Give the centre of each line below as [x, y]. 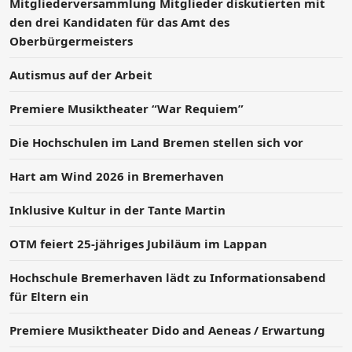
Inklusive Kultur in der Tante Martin [117, 209]
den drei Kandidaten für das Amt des [119, 22]
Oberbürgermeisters [71, 40]
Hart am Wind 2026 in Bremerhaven [117, 176]
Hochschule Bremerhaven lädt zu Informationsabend [168, 277]
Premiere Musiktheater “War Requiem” [126, 108]
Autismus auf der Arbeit [81, 74]
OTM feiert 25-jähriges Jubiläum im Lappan [138, 243]
